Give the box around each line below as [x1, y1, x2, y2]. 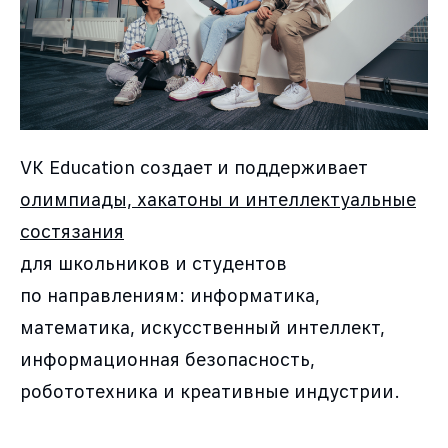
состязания [20, 221, 124, 243]
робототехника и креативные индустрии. [20, 381, 400, 403]
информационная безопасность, [20, 349, 315, 371]
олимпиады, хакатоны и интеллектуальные [20, 189, 416, 211]
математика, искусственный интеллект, [20, 317, 385, 339]
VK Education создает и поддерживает [20, 157, 367, 179]
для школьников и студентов [20, 253, 287, 275]
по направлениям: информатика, [20, 285, 320, 307]
